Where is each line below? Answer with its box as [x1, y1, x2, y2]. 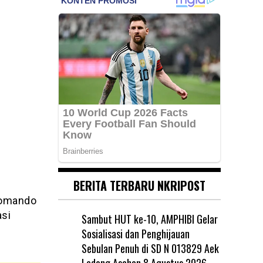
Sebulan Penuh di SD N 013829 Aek [81, 240, 219, 256]
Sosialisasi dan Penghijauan [81, 225, 190, 241]
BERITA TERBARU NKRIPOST [73, 176, 205, 194]
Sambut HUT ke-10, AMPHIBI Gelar [81, 211, 218, 227]
